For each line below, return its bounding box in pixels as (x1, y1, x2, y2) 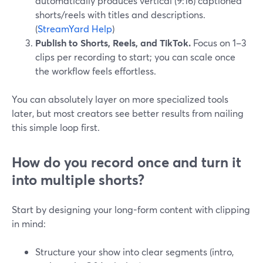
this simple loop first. (12, 121, 100, 133)
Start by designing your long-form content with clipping (12, 203, 250, 215)
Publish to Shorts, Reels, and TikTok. (35, 36, 191, 49)
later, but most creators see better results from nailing (12, 107, 244, 119)
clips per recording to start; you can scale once (35, 50, 235, 63)
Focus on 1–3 (191, 36, 247, 49)
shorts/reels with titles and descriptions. (35, 8, 205, 21)
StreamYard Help (38, 22, 112, 35)
